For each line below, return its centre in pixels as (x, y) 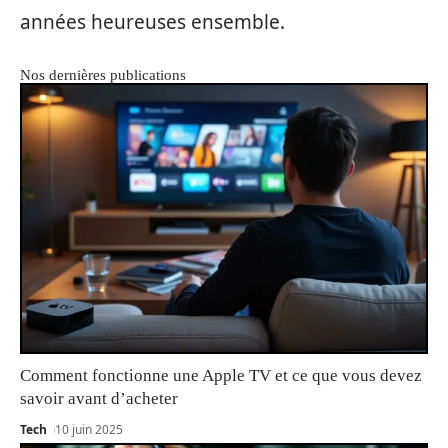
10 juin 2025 (89, 430)
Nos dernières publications (103, 74)
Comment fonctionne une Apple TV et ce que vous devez (221, 376)
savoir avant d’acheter (99, 399)
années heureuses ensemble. (152, 21)
